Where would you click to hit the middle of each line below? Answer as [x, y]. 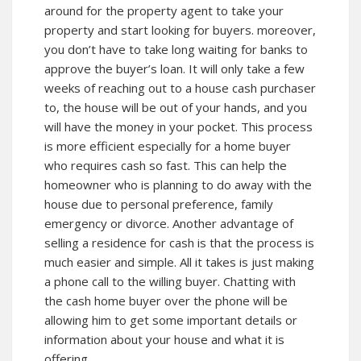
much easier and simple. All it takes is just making [179, 262]
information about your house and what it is [164, 340]
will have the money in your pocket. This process [178, 127]
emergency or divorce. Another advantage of [169, 224]
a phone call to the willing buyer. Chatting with [170, 282]
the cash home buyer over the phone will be [166, 301]
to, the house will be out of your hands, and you [176, 108]
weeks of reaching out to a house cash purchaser [180, 88]
